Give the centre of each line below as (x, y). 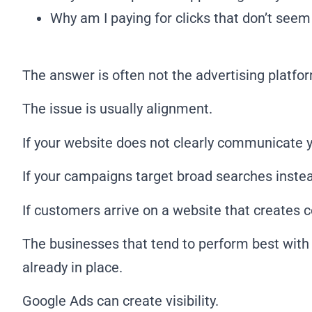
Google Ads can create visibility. (120, 301)
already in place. (72, 268)
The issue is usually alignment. (117, 109)
